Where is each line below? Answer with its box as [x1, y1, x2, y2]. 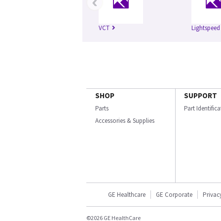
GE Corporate [156, 190, 192, 199]
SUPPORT [184, 91, 217, 101]
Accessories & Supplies [95, 116, 154, 125]
